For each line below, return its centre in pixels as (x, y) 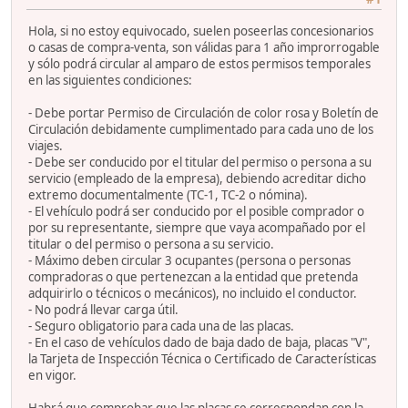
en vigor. (52, 375)
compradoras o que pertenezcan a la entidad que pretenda (193, 276)
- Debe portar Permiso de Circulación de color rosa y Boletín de (204, 112)
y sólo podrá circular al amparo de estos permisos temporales (199, 63)
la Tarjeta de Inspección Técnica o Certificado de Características (202, 358)
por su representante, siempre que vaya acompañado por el (197, 227)
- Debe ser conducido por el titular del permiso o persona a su (200, 162)
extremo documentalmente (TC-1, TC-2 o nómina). (168, 194)
